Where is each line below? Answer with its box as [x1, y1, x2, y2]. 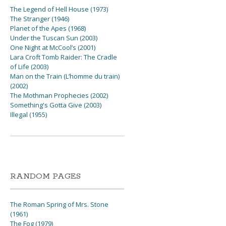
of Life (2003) [10, 62, 49, 72]
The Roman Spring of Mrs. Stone [10, 200, 109, 209]
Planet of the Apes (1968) [10, 24, 86, 33]
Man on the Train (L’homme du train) [10, 72, 120, 81]
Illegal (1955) [10, 110, 47, 120]
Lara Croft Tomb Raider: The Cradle [10, 52, 118, 62]
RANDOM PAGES [10, 171, 81, 182]
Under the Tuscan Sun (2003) [10, 33, 98, 43]
